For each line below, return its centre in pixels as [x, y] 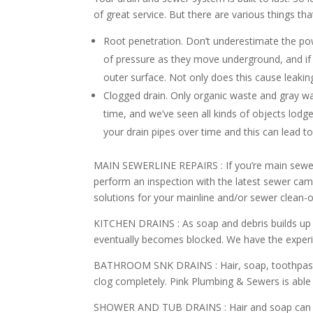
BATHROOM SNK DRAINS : [156, 265]
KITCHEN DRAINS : [137, 223]
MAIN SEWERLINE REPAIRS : [159, 165]
